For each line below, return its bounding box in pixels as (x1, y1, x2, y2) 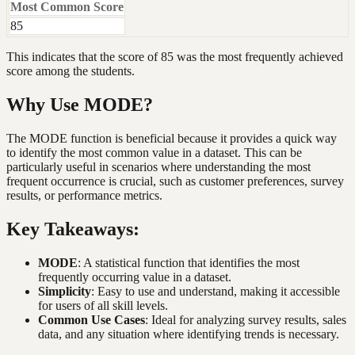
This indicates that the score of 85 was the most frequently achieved (6, 50, 343, 64)
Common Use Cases (38, 312, 145, 326)
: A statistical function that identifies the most (78, 255, 300, 269)
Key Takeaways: (6, 219, 139, 240)
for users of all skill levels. (38, 298, 168, 312)
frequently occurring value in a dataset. (38, 269, 231, 284)
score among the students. (6, 64, 135, 78)
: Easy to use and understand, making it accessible (91, 284, 340, 298)
